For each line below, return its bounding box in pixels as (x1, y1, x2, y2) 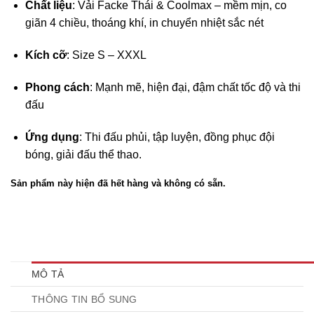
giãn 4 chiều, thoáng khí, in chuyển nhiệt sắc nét (25, 17, 264, 29)
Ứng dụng (25, 130, 79, 143)
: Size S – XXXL (66, 49, 146, 62)
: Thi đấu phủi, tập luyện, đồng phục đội (78, 130, 275, 143)
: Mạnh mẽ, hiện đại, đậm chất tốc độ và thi (89, 81, 301, 93)
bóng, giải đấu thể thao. (25, 148, 142, 161)
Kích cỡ (25, 49, 67, 62)
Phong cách (25, 81, 90, 93)
